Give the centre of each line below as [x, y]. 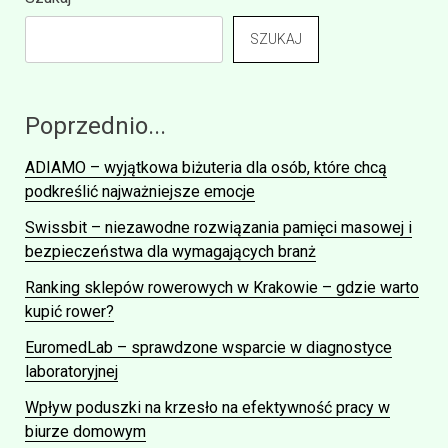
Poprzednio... [95, 126]
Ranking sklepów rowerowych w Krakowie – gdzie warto [222, 288]
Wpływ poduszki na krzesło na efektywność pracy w [207, 408]
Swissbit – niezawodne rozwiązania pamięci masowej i [218, 228]
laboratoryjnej [71, 372]
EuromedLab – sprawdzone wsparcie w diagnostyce [208, 348]
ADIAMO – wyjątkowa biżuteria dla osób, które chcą [206, 168]
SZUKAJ [276, 39]
